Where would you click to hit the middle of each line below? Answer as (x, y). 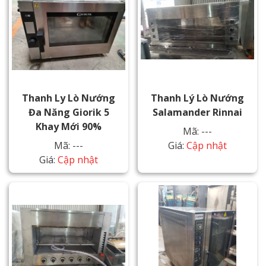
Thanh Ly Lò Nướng (69, 98)
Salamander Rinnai (197, 113)
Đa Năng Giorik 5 (69, 113)
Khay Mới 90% (69, 127)
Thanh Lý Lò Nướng (197, 98)
